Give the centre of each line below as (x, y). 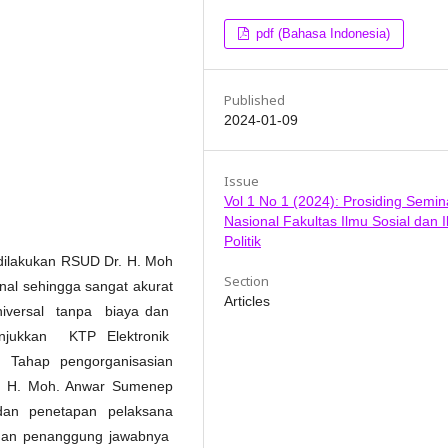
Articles (247, 301)
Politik (242, 241)
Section (246, 281)
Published (254, 100)
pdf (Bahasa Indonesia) (321, 34)
